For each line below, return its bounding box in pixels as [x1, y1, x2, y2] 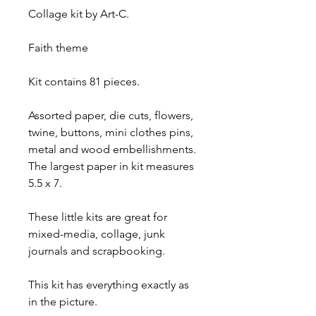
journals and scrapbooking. [28, 243, 165, 257]
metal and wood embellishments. [28, 142, 196, 156]
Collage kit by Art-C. [28, 6, 132, 20]
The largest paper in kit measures [28, 159, 194, 173]
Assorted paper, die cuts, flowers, [28, 108, 193, 122]
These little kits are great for [28, 209, 167, 224]
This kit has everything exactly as [28, 277, 189, 291]
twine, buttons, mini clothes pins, [28, 125, 193, 139]
